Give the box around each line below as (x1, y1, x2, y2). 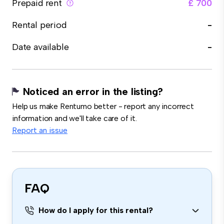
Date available (12, 41, 69, 52)
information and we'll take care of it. (12, 113, 137, 123)
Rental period (12, 19, 66, 30)
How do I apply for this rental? (38, 205, 153, 215)
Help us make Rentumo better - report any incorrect (12, 101, 194, 111)
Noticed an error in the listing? (22, 85, 163, 97)
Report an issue (12, 125, 67, 135)
